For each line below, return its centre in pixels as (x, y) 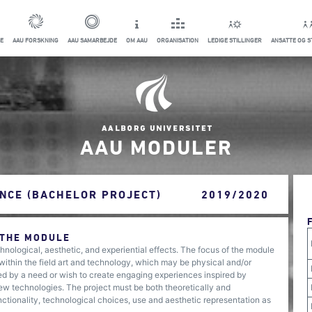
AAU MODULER (156, 147)
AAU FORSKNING (36, 40)
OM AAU (137, 40)
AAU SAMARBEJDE (92, 40)
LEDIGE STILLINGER (235, 40)
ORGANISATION (178, 40)
